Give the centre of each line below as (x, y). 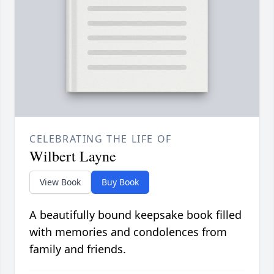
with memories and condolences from (128, 232)
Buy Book (120, 182)
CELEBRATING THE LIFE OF (101, 139)
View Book (60, 182)
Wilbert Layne (73, 156)
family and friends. (78, 249)
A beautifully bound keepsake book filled (135, 215)
